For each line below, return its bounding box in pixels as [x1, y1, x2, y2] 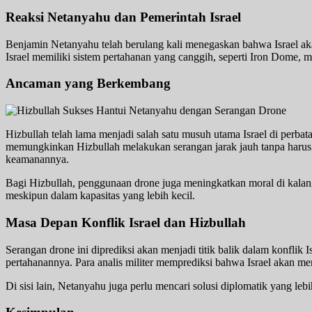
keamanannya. [6, 153, 69, 166]
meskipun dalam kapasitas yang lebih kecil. [6, 189, 195, 202]
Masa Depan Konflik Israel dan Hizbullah [6, 214, 246, 230]
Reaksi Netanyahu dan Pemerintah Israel [6, 9, 241, 24]
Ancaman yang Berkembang [6, 76, 171, 91]
